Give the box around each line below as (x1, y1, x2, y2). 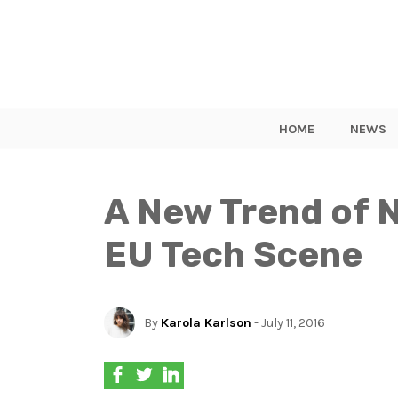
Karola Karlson (161, 314, 251, 330)
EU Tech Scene (104, 233, 362, 275)
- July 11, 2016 (251, 314, 325, 330)
